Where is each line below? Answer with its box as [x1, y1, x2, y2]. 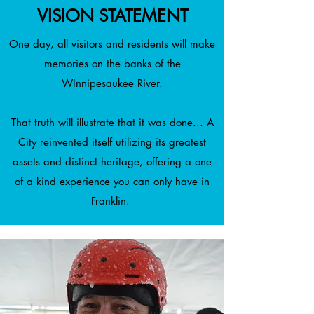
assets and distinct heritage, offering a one [13, 155, 212, 169]
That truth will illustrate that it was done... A [11, 116, 214, 130]
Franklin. [91, 194, 133, 208]
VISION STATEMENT [36, 5, 188, 27]
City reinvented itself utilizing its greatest [18, 135, 206, 149]
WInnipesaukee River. [62, 76, 163, 90]
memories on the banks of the [43, 57, 181, 71]
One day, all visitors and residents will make [9, 37, 215, 51]
